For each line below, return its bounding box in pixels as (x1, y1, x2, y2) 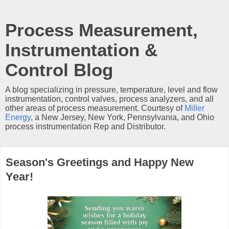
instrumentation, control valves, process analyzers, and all (5, 95, 214, 103)
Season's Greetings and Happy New (6, 156, 194, 169)
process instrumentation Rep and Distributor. (5, 122, 166, 131)
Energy (5, 113, 31, 122)
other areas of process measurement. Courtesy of (5, 104, 185, 112)
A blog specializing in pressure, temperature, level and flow (5, 85, 218, 94)
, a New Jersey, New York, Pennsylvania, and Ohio (31, 113, 214, 122)
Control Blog (5, 60, 113, 80)
